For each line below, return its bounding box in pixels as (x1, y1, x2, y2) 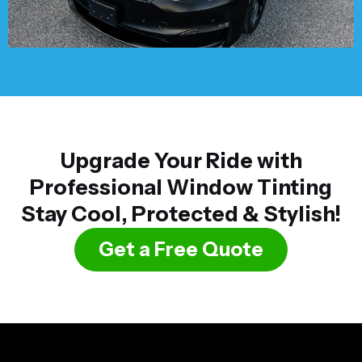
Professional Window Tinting (30, 175, 332, 201)
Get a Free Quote (99, 238, 263, 262)
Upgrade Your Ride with (60, 148, 302, 175)
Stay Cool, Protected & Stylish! (21, 201, 341, 228)
